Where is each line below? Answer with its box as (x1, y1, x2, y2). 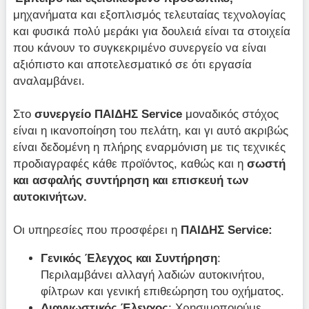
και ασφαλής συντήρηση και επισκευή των (13, 174, 249, 187)
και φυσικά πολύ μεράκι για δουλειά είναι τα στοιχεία (13, 25, 291, 38)
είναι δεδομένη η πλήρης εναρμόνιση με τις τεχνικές (13, 141, 286, 154)
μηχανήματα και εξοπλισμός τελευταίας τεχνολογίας (13, 8, 286, 21)
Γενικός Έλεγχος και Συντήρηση (41, 251, 218, 264)
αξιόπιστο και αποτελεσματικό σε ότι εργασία (13, 58, 252, 71)
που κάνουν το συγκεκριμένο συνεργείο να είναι (13, 41, 267, 54)
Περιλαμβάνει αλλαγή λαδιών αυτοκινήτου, (41, 268, 266, 281)
